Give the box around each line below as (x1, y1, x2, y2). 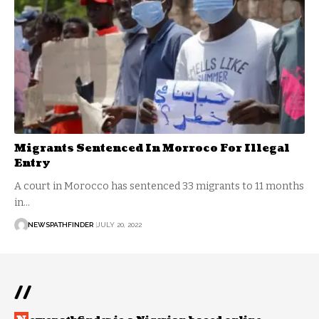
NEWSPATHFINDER (28, 221, 93, 229)
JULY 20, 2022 (97, 221, 142, 229)
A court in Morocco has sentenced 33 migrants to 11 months (14, 179, 304, 192)
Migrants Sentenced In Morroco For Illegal (14, 140, 290, 156)
